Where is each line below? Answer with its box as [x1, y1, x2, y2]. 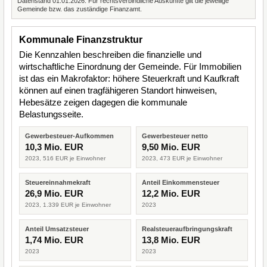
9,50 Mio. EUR [142, 142, 200, 152]
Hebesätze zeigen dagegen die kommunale [19, 97, 187, 107]
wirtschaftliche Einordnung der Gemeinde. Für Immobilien [19, 61, 241, 72]
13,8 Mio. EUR [142, 235, 200, 245]
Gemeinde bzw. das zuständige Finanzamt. [17, 5, 142, 13]
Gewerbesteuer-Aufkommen [25, 132, 114, 139]
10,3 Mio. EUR [25, 142, 83, 152]
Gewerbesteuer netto [142, 132, 208, 139]
